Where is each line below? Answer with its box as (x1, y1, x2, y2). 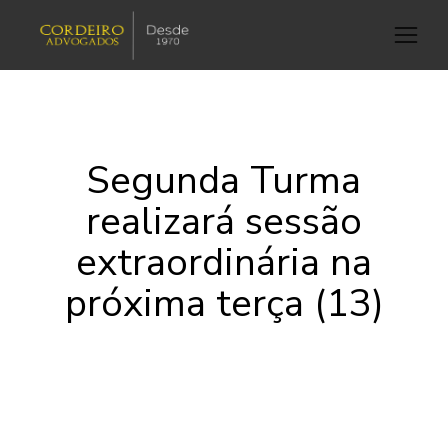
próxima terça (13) (64, 278, 384, 329)
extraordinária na (76, 237, 372, 288)
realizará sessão (86, 196, 362, 247)
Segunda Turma (87, 155, 361, 206)
